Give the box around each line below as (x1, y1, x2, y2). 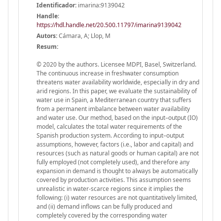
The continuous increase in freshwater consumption (37, 69, 179, 77)
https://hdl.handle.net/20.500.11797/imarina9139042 (37, 20, 182, 29)
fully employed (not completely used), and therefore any (37, 157, 189, 166)
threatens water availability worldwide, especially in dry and (37, 77, 199, 86)
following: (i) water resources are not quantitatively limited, (37, 193, 197, 202)
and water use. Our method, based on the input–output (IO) (37, 113, 198, 122)
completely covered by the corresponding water (37, 211, 167, 220)
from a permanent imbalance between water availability (37, 104, 190, 113)
